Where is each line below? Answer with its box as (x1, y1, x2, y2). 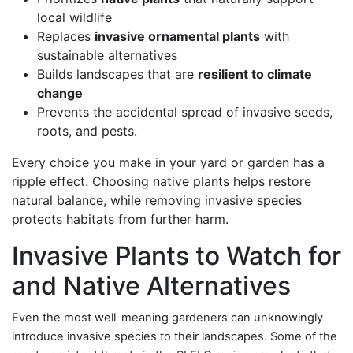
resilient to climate (198, 65, 312, 82)
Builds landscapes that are (37, 65, 198, 82)
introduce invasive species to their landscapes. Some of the (12, 329, 337, 344)
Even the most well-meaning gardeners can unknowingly (12, 310, 323, 325)
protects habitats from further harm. (12, 210, 229, 227)
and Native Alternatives (12, 269, 291, 301)
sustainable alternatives (37, 46, 177, 63)
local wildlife (37, 9, 112, 25)
